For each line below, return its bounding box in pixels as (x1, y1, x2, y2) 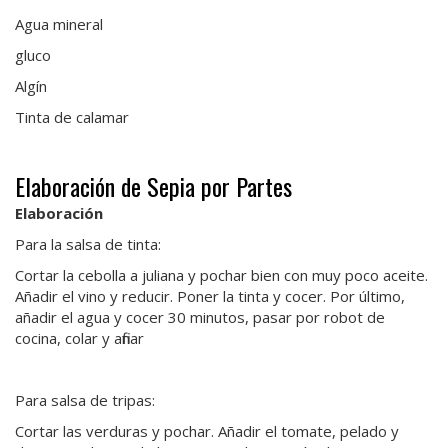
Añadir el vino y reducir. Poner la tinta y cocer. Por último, (15, 286, 405, 307)
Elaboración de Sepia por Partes (15, 168, 292, 205)
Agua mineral (15, 14, 103, 35)
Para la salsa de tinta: (15, 234, 161, 255)
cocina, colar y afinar (15, 328, 144, 349)
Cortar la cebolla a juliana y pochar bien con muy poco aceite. (15, 265, 428, 286)
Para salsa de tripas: (15, 390, 155, 411)
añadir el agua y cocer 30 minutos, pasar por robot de (15, 307, 385, 328)
